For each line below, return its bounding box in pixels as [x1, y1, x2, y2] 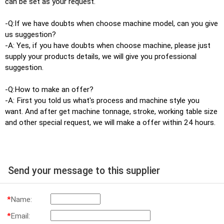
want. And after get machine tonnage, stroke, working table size [5, 107, 217, 116]
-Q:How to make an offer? [5, 85, 93, 94]
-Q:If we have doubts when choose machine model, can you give [5, 19, 218, 28]
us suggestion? [5, 30, 56, 39]
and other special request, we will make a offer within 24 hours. [5, 118, 215, 127]
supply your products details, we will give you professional [5, 52, 196, 61]
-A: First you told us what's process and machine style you [5, 96, 199, 105]
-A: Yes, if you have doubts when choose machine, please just [5, 41, 210, 50]
